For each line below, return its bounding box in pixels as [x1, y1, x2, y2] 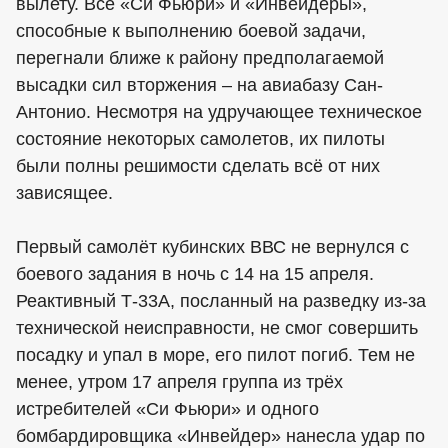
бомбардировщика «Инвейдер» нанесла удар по [16, 426, 425, 446]
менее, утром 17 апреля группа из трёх [16, 372, 343, 392]
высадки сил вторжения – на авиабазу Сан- [16, 75, 383, 95]
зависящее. [16, 183, 113, 203]
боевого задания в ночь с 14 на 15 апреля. [16, 264, 374, 284]
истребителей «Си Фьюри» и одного [16, 399, 319, 419]
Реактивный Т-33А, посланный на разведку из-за [16, 291, 426, 311]
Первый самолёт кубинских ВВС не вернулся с [16, 237, 409, 257]
